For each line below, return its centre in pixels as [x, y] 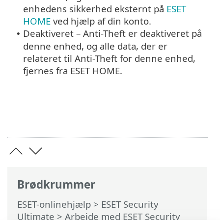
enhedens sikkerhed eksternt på [95, 9]
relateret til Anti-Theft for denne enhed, [109, 58]
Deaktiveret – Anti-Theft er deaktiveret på [112, 33]
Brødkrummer [56, 184]
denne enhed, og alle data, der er [95, 46]
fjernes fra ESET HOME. [73, 71]
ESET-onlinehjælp [54, 204]
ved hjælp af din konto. [101, 21]
